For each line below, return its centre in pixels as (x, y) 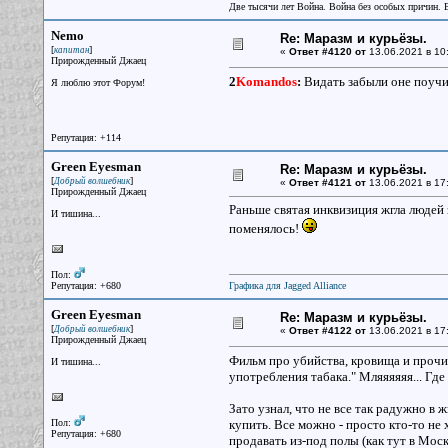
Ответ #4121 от (327, 182)
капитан (71, 50)
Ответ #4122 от (327, 330)
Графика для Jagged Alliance (287, 285)
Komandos (266, 81)
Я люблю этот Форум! (97, 82)
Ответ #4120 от (327, 51)
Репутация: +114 (85, 137)
